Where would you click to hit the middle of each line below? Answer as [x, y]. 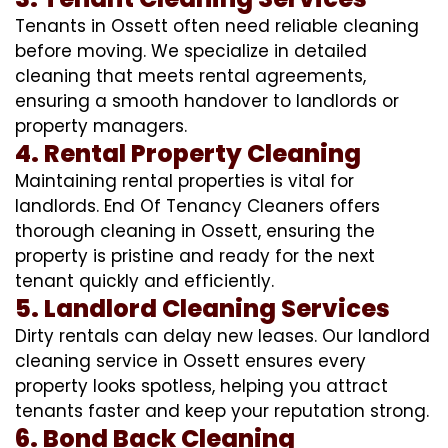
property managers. [101, 125]
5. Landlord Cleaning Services [202, 308]
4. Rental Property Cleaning [188, 153]
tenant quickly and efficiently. [144, 280]
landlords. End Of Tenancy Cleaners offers [197, 205]
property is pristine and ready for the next [195, 255]
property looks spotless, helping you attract [201, 385]
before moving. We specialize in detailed [191, 50]
